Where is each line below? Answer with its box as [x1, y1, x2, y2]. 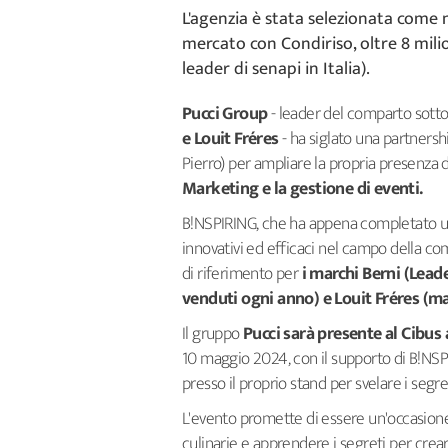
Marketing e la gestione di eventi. [182, 174, 426, 204]
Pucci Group [182, 99, 271, 129]
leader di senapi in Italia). [182, 54, 370, 84]
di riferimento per [182, 259, 302, 289]
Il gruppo [182, 319, 243, 349]
